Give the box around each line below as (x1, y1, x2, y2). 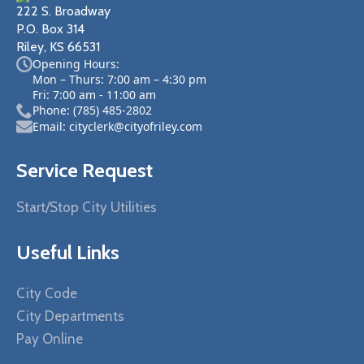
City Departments (16, 307, 124, 324)
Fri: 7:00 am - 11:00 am (32, 86, 156, 102)
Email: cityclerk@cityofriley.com (32, 118, 202, 134)
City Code (16, 284, 77, 301)
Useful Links (16, 240, 119, 264)
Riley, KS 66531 (16, 38, 100, 54)
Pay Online (16, 330, 83, 347)
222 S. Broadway (16, 2, 110, 19)
